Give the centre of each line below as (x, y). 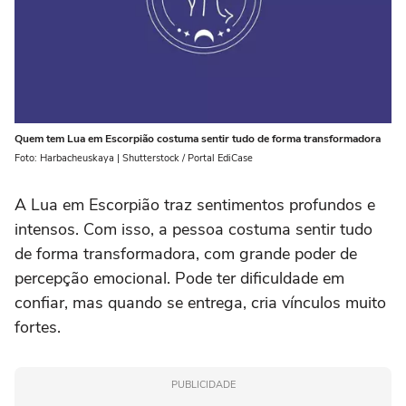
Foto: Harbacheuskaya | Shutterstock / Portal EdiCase (134, 159)
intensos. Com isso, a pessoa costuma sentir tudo (193, 230)
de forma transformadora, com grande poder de (186, 254)
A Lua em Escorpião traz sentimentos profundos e (195, 205)
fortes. (38, 328)
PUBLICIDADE (203, 385)
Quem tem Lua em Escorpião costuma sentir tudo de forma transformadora (198, 139)
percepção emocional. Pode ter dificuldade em (179, 279)
